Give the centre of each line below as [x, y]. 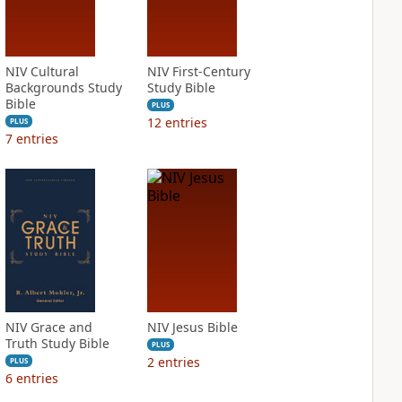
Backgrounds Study [63, 87]
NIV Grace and [48, 327]
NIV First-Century [198, 71]
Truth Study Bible [57, 343]
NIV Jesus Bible [192, 327]
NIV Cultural [42, 71]
